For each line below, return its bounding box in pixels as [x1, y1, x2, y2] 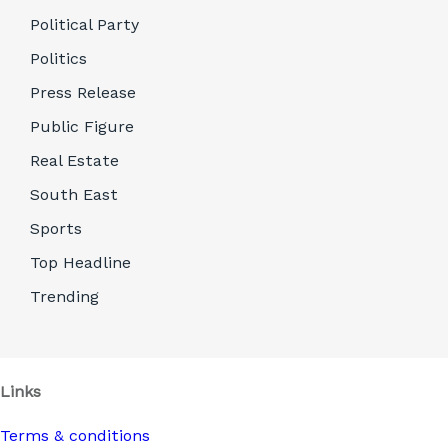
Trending [30, 287, 99, 307]
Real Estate [30, 151, 119, 171]
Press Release [30, 83, 136, 103]
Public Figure [30, 117, 134, 137]
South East [30, 185, 118, 205]
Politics [30, 49, 87, 69]
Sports [30, 219, 82, 239]
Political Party [30, 15, 139, 35]
